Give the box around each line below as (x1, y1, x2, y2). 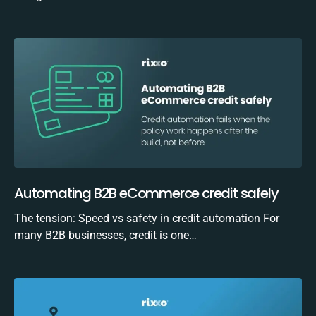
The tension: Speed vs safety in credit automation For (14, 212, 279, 226)
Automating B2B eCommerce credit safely (14, 183, 279, 204)
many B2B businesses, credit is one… (14, 229, 197, 243)
